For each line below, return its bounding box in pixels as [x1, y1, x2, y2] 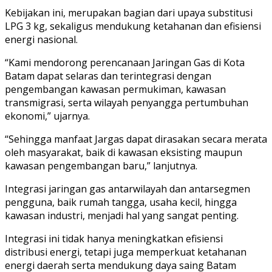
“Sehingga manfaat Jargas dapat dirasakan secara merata [5, 132, 267, 146]
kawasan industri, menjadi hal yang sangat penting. [5, 208, 239, 222]
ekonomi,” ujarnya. [5, 109, 90, 123]
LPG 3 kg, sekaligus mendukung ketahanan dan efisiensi [5, 19, 261, 33]
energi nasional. [5, 32, 78, 46]
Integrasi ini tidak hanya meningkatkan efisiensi [5, 231, 223, 245]
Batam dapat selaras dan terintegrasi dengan [5, 69, 211, 83]
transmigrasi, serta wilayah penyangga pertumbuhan [5, 95, 248, 109]
